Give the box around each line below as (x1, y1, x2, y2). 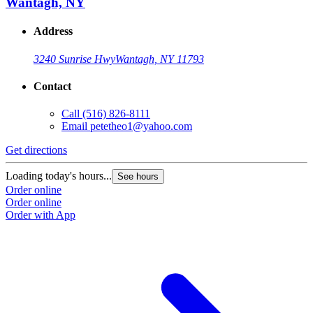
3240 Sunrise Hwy (34, 52, 115, 65)
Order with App (6, 209, 75, 221)
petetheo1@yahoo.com (90, 120, 192, 133)
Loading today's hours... (6, 170, 112, 182)
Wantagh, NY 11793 (115, 52, 204, 65)
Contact (34, 80, 71, 93)
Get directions (6, 144, 67, 156)
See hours (117, 171, 159, 182)
